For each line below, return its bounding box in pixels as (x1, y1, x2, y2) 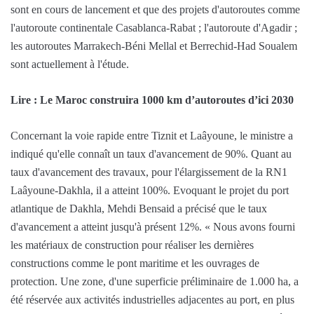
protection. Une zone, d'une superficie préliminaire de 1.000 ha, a (11, 275, 299, 287)
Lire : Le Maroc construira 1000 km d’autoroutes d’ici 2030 (11, 93, 294, 106)
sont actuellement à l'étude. (11, 57, 129, 70)
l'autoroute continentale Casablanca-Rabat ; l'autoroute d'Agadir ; (11, 21, 297, 34)
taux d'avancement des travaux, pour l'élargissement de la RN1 (11, 165, 287, 178)
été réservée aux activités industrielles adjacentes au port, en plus (11, 293, 294, 306)
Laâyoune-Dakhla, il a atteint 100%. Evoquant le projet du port (11, 184, 289, 196)
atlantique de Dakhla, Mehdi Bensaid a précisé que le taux (11, 202, 267, 214)
